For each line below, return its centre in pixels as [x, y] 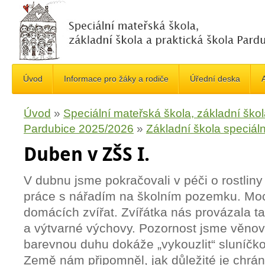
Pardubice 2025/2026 [79, 129]
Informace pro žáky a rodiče [116, 79]
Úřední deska [215, 79]
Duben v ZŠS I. [87, 153]
